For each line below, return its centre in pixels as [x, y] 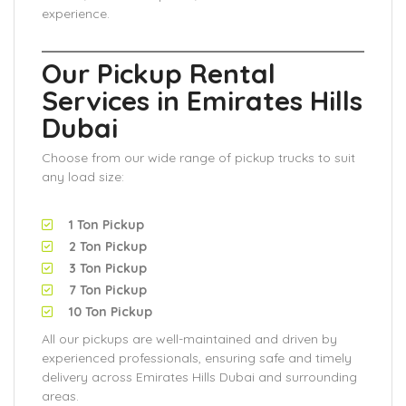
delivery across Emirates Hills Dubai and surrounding [199, 377]
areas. [60, 396]
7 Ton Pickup [108, 290]
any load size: [83, 177]
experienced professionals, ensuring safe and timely [197, 358]
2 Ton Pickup [108, 246]
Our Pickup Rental [159, 73]
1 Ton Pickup [106, 225]
